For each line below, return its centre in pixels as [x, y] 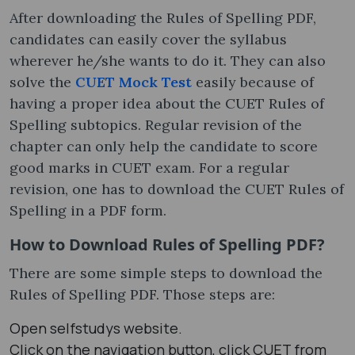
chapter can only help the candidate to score [164, 146]
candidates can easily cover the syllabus [148, 39]
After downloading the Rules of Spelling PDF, [163, 17]
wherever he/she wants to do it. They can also [168, 60]
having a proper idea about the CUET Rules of [167, 103]
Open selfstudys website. [96, 328]
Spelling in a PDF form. [90, 210]
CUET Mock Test [134, 82]
